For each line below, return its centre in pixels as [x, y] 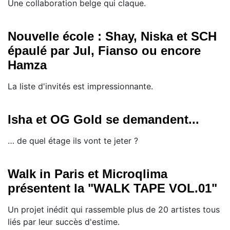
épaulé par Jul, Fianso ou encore [104, 51]
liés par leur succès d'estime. [64, 222]
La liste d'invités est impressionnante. [80, 87]
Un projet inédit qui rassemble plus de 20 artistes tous [114, 210]
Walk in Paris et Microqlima [88, 174]
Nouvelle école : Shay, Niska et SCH [112, 36]
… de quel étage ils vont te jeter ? [73, 141]
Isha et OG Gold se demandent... [103, 120]
